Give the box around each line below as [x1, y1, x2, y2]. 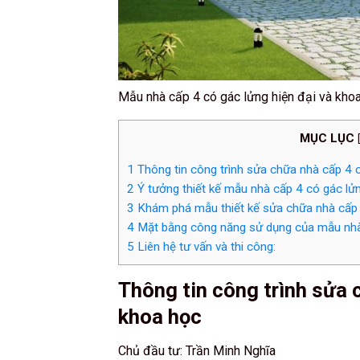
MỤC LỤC [300, 130, 354, 145]
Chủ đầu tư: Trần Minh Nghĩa [118, 342, 276, 358]
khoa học [118, 304, 202, 329]
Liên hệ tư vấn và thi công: [134, 239, 276, 254]
